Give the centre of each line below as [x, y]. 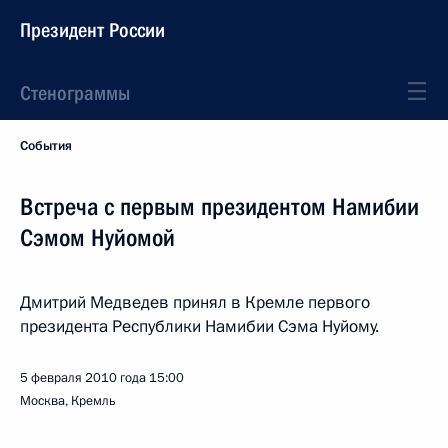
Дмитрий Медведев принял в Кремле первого [195, 302]
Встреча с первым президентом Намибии [219, 207]
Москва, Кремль [68, 401]
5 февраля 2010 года [83, 378]
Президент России [92, 30]
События [46, 146]
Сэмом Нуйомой [97, 238]
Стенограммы [75, 93]
